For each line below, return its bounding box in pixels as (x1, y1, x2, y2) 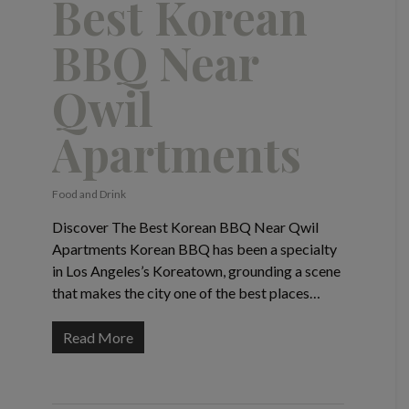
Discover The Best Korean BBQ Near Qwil (51, 218, 319, 236)
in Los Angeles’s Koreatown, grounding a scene (51, 262, 341, 280)
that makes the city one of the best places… (51, 284, 320, 302)
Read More (62, 329, 133, 347)
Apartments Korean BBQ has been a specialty (51, 240, 337, 258)
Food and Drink (51, 187, 126, 202)
